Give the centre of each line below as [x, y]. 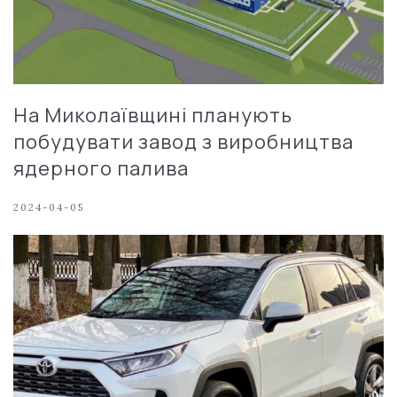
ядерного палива [101, 168]
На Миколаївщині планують [153, 115]
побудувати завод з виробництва [183, 141]
